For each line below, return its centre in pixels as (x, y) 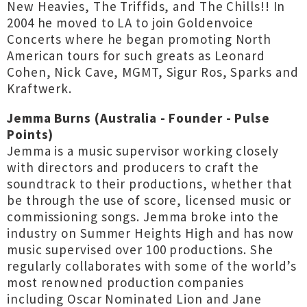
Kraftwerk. (40, 88)
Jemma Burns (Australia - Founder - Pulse (138, 118)
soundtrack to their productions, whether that (150, 184)
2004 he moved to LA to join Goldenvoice (131, 23)
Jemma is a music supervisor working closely (143, 151)
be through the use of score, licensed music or (149, 200)
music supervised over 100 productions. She (140, 249)
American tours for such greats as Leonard (136, 56)
